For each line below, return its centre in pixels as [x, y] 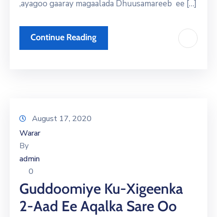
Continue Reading [63, 38]
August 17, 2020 [62, 119]
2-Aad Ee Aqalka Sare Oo [98, 206]
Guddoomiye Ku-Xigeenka [101, 189]
